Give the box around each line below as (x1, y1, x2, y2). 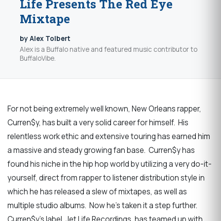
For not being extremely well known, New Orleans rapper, (7, 103, 201, 114)
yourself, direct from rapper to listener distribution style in (7, 172, 205, 183)
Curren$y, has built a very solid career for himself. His (7, 117, 188, 128)
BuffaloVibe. (20, 53, 56, 63)
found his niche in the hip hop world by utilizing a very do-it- (7, 158, 212, 169)
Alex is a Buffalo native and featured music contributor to (20, 44, 197, 54)
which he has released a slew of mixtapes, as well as (7, 186, 187, 197)
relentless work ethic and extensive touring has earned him (7, 131, 210, 142)
